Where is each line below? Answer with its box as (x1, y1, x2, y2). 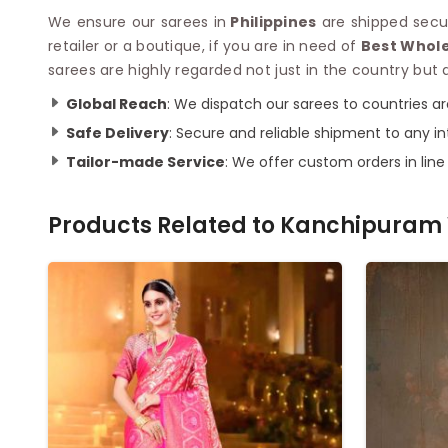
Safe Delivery (66, 122, 169, 143)
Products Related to (48, 209, 280, 241)
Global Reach (66, 93, 167, 114)
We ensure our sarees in (48, 11, 227, 32)
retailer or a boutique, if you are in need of (48, 35, 361, 56)
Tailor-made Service (66, 151, 225, 172)
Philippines (226, 11, 317, 32)
